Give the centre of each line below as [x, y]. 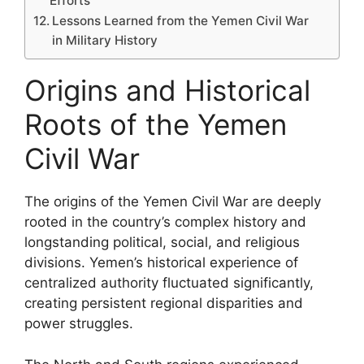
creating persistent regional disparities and [164, 303]
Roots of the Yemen [156, 124]
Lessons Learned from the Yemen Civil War [181, 21]
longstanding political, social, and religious [162, 242]
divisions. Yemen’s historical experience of [161, 262]
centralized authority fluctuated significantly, [169, 283]
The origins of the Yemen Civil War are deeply [173, 201]
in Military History [105, 40]
